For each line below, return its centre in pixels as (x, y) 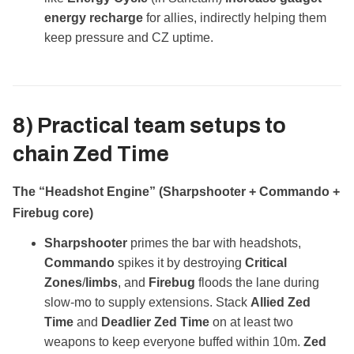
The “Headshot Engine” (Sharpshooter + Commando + (176, 192)
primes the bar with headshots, (214, 243)
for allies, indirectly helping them (235, 18)
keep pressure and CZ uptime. (129, 38)
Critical (266, 263)
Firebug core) (53, 213)
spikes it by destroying (180, 263)
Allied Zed (281, 303)
